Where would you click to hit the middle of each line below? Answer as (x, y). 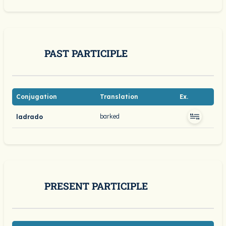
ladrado (30, 117)
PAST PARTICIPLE (86, 53)
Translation (119, 97)
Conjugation (37, 97)
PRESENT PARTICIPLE (96, 186)
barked (110, 116)
